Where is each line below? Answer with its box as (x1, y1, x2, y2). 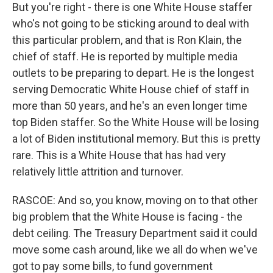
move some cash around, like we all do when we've (12, 243, 258, 256)
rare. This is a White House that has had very (12, 149, 226, 161)
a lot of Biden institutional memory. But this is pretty (12, 132, 261, 145)
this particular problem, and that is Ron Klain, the (12, 34, 242, 46)
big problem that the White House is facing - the (12, 210, 243, 223)
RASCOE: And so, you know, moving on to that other (12, 194, 258, 207)
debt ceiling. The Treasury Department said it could (12, 227, 257, 239)
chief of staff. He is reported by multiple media (12, 50, 238, 63)
